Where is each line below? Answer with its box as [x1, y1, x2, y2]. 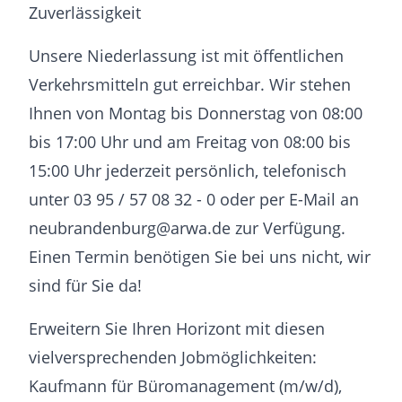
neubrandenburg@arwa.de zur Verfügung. [29, 217, 345, 240]
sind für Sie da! [29, 275, 142, 297]
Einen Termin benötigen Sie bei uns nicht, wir [29, 246, 371, 268]
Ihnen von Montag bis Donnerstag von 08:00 [29, 102, 363, 125]
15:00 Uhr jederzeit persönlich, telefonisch [29, 160, 346, 182]
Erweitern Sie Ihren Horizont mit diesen [29, 318, 325, 340]
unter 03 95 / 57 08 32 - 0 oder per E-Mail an [29, 188, 359, 211]
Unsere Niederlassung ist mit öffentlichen [29, 45, 344, 67]
